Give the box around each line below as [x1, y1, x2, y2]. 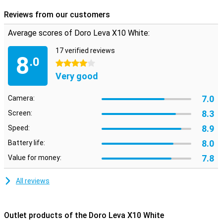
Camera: [8, 94, 35, 102]
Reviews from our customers [4, 10, 110, 19]
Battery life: [8, 139, 45, 147]
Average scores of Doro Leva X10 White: [8, 28, 150, 38]
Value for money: [8, 154, 61, 162]
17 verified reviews [55, 47, 115, 55]
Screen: [8, 109, 32, 117]
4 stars [55, 59, 78, 67]
